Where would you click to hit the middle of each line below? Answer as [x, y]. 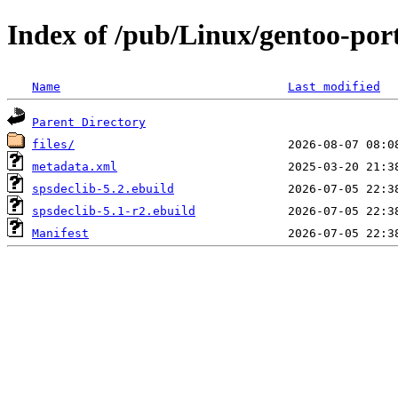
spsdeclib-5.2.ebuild [103, 188]
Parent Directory [89, 122]
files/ [53, 144]
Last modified [334, 86]
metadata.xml [75, 166]
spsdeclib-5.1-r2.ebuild [114, 211]
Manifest [60, 233]
